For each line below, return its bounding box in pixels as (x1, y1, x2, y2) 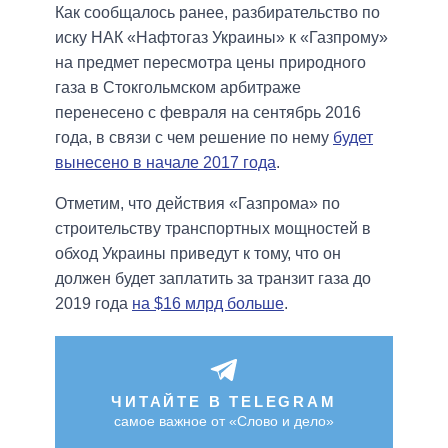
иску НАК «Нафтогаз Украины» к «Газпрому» (55, 29, 388, 47)
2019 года (55, 295, 132, 313)
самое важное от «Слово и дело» (114, 413, 334, 430)
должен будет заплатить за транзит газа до (55, 270, 371, 288)
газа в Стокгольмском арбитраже (55, 79, 301, 97)
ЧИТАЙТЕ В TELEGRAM (111, 393, 337, 411)
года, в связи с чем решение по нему (55, 129, 333, 147)
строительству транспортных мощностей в (55, 220, 371, 238)
